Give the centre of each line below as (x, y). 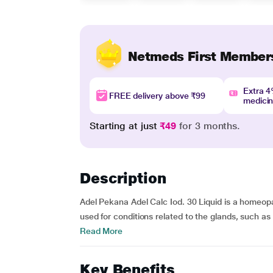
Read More (101, 231)
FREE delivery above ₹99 (157, 96)
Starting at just (125, 126)
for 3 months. (208, 126)
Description (123, 178)
